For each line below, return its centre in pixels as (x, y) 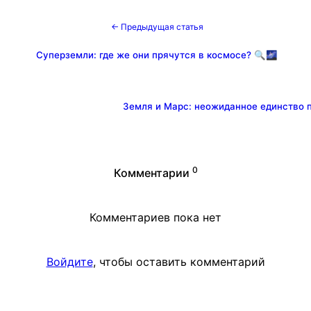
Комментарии (151, 173)
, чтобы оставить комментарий (179, 261)
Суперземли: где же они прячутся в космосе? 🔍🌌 (157, 54)
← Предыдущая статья (157, 26)
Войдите (69, 261)
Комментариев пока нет (155, 217)
